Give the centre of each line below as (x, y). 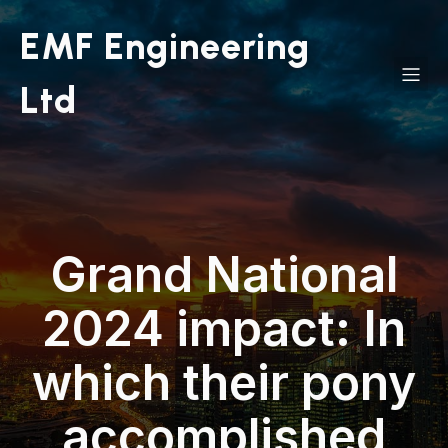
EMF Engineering (165, 46)
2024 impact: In (224, 328)
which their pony (224, 382)
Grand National (224, 274)
